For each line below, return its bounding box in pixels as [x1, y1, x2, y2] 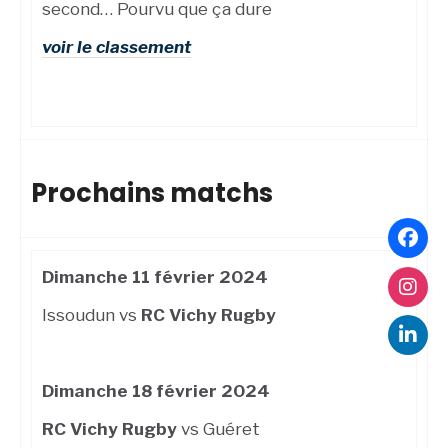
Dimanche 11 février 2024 [42, 267, 268, 288]
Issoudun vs [42, 305, 141, 326]
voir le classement [42, 37, 191, 58]
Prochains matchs [31, 175, 273, 212]
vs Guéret [181, 419, 260, 440]
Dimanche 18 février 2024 [42, 381, 270, 402]
